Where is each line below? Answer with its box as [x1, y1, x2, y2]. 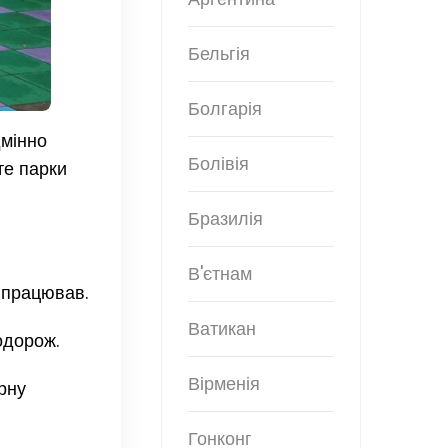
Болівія [188, 151, 249, 177]
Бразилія [188, 206, 263, 232]
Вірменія [188, 371, 260, 397]
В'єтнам [188, 261, 252, 287]
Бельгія [188, 41, 250, 67]
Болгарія [188, 96, 262, 122]
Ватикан [188, 316, 256, 342]
